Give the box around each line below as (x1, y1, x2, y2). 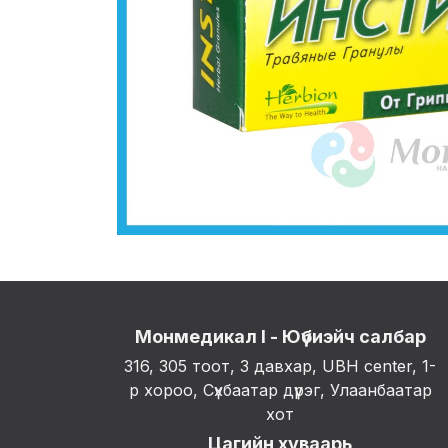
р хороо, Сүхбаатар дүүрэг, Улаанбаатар (128, 380, 432, 401)
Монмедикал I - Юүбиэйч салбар (134, 326, 426, 348)
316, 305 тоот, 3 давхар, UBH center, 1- (124, 356, 436, 377)
